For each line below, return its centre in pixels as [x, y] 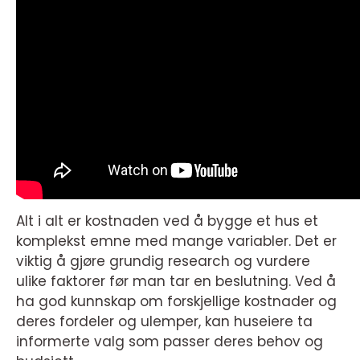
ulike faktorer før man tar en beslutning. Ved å [176, 282]
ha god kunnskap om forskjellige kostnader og [176, 302]
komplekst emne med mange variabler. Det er [176, 241]
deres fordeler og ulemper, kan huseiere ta [164, 322]
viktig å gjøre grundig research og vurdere [163, 262]
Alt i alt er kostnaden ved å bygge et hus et [167, 221]
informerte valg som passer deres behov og [170, 342]
